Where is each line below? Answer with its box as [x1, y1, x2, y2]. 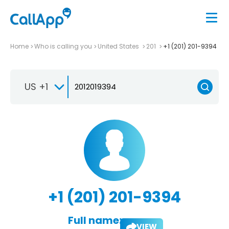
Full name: [67, 213, 122, 227]
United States [98, 41, 141, 51]
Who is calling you [34, 41, 92, 51]
